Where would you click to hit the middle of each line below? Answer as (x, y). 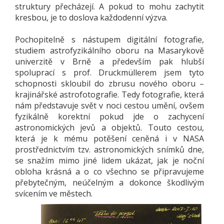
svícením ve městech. (54, 193)
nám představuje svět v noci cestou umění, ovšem (109, 105)
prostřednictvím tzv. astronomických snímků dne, (109, 149)
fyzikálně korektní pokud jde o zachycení (109, 116)
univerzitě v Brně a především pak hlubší (109, 61)
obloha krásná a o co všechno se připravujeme (109, 171)
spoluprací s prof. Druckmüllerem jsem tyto (109, 72)
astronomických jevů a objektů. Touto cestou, (109, 127)
